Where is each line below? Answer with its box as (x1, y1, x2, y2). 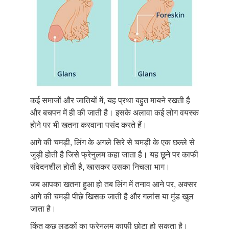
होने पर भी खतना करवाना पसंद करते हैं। (30, 118, 147, 130)
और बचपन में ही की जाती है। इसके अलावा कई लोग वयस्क (30, 106, 199, 118)
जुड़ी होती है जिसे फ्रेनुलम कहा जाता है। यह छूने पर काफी (30, 148, 198, 160)
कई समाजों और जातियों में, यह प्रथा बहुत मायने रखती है (30, 94, 190, 106)
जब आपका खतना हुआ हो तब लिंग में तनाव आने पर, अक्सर (30, 177, 197, 190)
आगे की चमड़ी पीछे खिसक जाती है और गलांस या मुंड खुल (30, 190, 194, 202)
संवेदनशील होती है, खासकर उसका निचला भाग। (30, 160, 170, 172)
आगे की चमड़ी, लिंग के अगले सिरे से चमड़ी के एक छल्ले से (30, 135, 195, 148)
